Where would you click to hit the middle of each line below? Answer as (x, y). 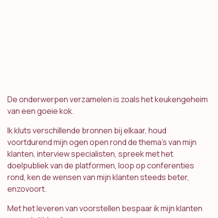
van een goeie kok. (41, 111)
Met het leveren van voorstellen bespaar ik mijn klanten (105, 209)
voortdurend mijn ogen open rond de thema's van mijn (102, 142)
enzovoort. (27, 189)
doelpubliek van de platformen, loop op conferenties (101, 166)
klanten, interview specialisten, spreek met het (90, 154)
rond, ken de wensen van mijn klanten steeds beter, (98, 177)
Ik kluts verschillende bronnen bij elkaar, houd (87, 131)
